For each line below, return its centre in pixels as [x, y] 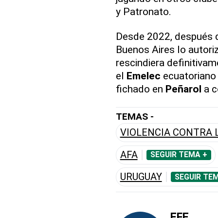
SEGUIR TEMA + [179, 155]
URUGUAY [141, 177]
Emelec [143, 76]
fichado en [140, 89]
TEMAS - [135, 117]
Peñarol [183, 89]
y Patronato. [143, 12]
